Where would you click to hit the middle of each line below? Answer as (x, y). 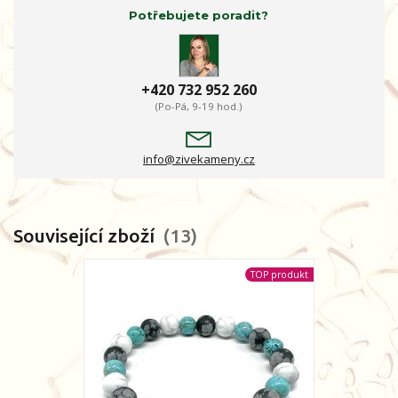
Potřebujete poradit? (199, 15)
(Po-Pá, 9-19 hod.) (199, 107)
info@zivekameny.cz (199, 159)
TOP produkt (279, 274)
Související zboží (86, 236)
